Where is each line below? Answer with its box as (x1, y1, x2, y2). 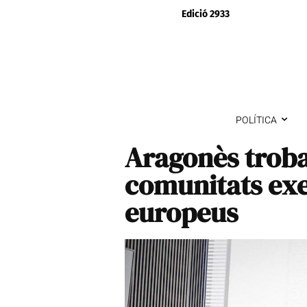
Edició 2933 (182, 8, 230, 20)
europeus (125, 193, 238, 231)
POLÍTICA (235, 112, 277, 127)
